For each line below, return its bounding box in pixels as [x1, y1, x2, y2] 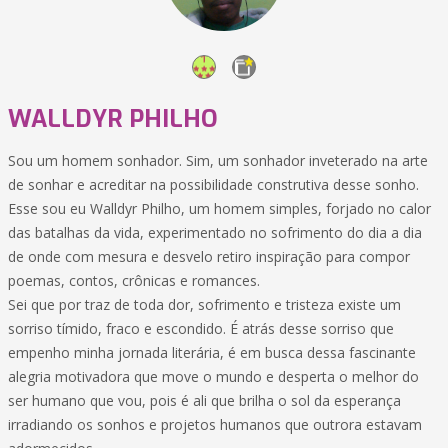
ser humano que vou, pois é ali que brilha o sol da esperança [8, 391, 401, 410]
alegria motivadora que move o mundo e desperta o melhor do [8, 367, 419, 386]
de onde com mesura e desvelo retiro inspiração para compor [8, 247, 410, 266]
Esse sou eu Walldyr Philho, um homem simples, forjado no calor [8, 199, 431, 218]
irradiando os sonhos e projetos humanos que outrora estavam [8, 415, 422, 434]
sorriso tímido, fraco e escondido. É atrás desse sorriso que [8, 319, 394, 338]
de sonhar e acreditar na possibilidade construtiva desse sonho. [8, 175, 419, 194]
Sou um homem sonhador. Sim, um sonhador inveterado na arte [8, 151, 428, 170]
